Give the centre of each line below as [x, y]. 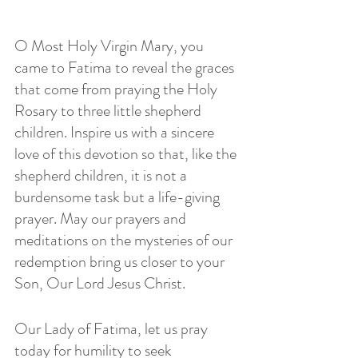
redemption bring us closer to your [121, 261]
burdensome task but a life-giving [119, 197]
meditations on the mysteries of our [125, 240]
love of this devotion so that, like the [127, 153]
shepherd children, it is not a [102, 175]
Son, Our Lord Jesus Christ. [100, 283]
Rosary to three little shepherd [109, 110]
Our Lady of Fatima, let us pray [113, 328]
